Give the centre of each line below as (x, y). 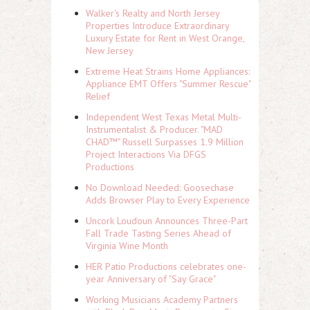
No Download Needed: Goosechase (160, 188)
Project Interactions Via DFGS (146, 154)
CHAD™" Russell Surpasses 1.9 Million (165, 142)
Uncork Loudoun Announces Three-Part (167, 221)
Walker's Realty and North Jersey (153, 13)
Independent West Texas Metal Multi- (164, 117)
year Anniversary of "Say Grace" (151, 279)
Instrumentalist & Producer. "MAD (154, 129)
